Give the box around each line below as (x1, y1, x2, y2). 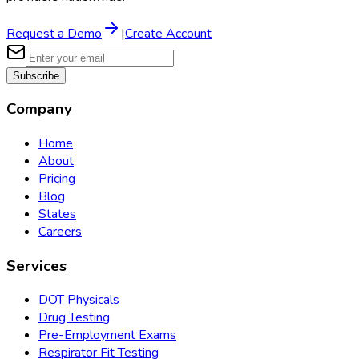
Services (6, 255, 67, 276)
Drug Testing (38, 309, 110, 327)
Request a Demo (6, 24, 102, 42)
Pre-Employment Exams (38, 326, 176, 345)
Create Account (125, 24, 212, 42)
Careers (38, 223, 82, 241)
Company (6, 99, 72, 120)
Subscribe (13, 69, 59, 82)
